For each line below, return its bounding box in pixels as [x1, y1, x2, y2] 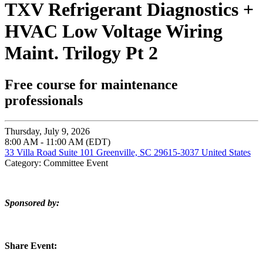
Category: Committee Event [5, 157, 108, 168]
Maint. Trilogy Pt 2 [5, 42, 158, 64]
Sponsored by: [5, 197, 59, 208]
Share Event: [5, 241, 57, 251]
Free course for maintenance [5, 76, 178, 92]
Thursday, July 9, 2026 [5, 126, 90, 136]
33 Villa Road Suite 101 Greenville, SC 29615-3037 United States [5, 147, 251, 157]
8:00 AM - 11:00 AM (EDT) [5, 136, 110, 147]
